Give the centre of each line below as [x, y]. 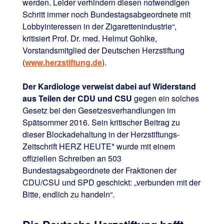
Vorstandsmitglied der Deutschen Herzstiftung [103, 50]
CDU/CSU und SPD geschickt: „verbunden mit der [111, 182]
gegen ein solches [165, 98]
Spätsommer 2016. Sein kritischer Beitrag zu [101, 122]
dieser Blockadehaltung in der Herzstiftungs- [101, 134]
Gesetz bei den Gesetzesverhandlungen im [99, 110]
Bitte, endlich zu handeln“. [68, 194]
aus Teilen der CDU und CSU [77, 98]
